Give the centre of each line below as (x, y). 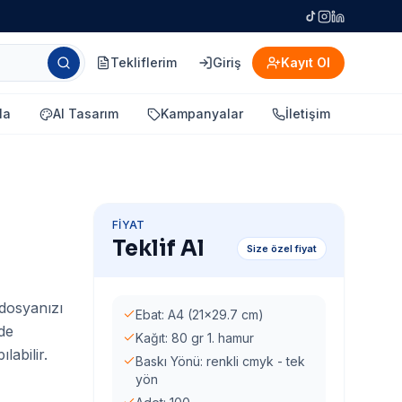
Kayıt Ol (306, 62)
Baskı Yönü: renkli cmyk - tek (220, 361)
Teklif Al (158, 249)
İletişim (308, 114)
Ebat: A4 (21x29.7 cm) (200, 315)
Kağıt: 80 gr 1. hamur (195, 338)
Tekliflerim (144, 62)
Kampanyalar (202, 114)
